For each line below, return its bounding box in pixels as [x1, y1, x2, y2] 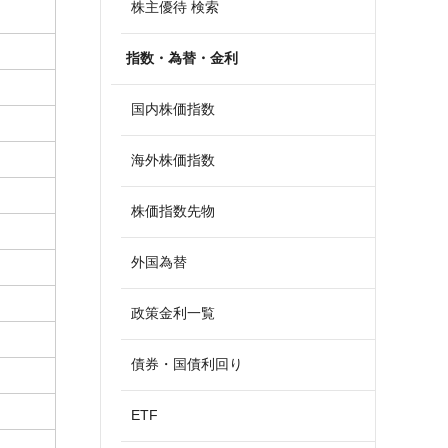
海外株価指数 [131, 152, 215, 168]
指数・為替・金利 [126, 50, 238, 66]
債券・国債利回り [131, 356, 243, 372]
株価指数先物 [131, 203, 215, 219]
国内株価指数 [131, 101, 215, 117]
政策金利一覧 [131, 305, 215, 321]
